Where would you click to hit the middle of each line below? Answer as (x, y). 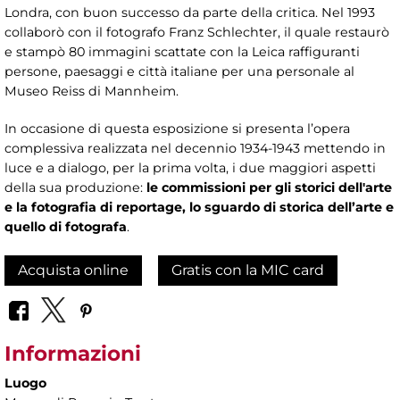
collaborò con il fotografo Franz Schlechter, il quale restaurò (197, 32)
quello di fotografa (66, 226)
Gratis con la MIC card (248, 270)
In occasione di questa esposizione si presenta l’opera (177, 128)
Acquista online (73, 270)
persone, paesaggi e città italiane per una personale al (179, 71)
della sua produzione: (75, 187)
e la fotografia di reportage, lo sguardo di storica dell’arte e (199, 207)
